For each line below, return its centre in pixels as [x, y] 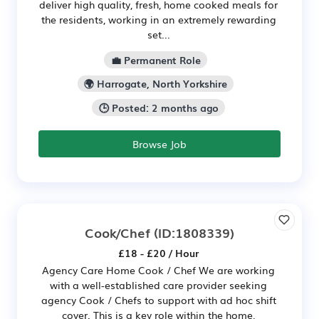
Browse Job [159, 144]
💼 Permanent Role [156, 59]
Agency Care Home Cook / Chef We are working [158, 270]
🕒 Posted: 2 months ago [158, 108]
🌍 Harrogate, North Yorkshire [156, 84]
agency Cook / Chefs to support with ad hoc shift [158, 300]
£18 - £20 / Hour [158, 253]
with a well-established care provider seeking [158, 285]
